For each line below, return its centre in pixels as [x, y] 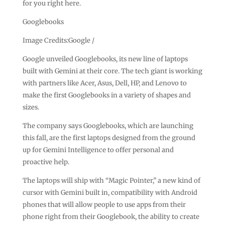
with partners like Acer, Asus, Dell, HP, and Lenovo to [104, 83]
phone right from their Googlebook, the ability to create [111, 216]
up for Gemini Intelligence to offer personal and [98, 150]
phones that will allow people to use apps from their [104, 204]
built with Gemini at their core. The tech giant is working [112, 71]
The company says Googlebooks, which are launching [108, 126]
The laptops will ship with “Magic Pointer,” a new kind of [111, 180]
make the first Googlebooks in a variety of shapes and [106, 95]
